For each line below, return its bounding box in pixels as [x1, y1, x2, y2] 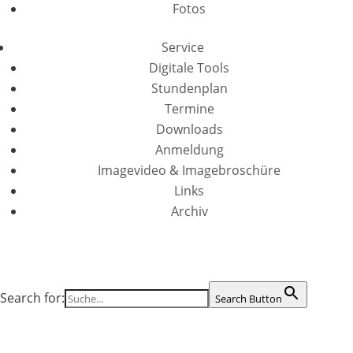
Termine [164, 100, 214, 117]
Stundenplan [150, 80, 228, 97]
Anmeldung [154, 141, 224, 158]
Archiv [170, 203, 208, 220]
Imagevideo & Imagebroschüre [98, 162, 281, 179]
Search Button [215, 292, 282, 306]
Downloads [155, 121, 223, 138]
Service [162, 39, 204, 56]
